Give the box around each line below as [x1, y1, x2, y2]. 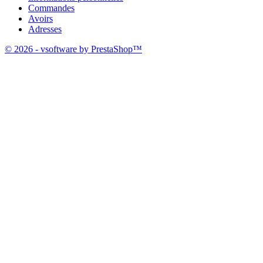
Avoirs [28, 14, 53, 24]
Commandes [28, 3, 75, 14]
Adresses [28, 24, 62, 35]
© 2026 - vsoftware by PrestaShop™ [5, 44, 142, 55]
